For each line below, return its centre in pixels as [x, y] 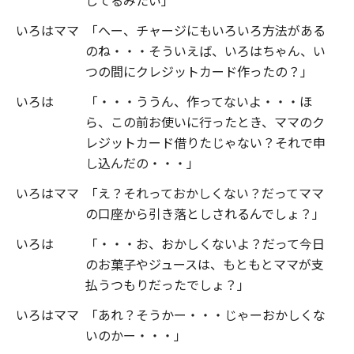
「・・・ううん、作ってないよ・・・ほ [199, 101]
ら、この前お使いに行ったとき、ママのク [205, 121]
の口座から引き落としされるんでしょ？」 [205, 213]
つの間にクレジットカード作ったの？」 [199, 71]
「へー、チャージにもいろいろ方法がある [205, 30]
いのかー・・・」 [136, 335]
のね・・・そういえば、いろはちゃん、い [205, 50]
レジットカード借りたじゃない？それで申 [205, 142]
